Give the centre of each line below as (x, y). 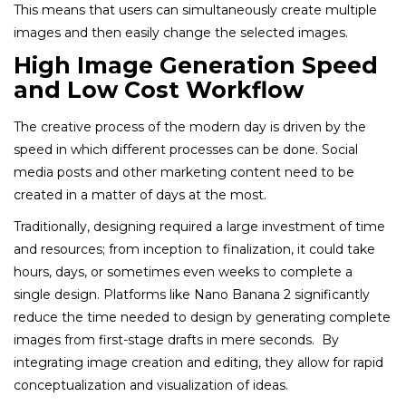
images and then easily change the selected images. (181, 32)
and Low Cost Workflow (159, 89)
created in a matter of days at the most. (140, 194)
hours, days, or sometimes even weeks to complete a (183, 271)
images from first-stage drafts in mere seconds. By (176, 339)
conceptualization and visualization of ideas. (151, 385)
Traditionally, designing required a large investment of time (199, 226)
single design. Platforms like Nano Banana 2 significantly (192, 294)
